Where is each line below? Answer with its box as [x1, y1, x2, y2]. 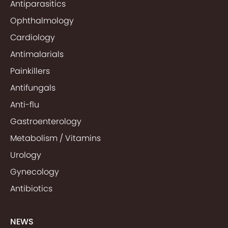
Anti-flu [10, 98, 39, 110]
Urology [10, 149, 41, 161]
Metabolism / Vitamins [10, 132, 101, 144]
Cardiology [10, 31, 55, 43]
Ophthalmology [10, 14, 74, 26]
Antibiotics [10, 182, 52, 194]
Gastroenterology [10, 115, 81, 127]
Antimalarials [10, 48, 64, 60]
